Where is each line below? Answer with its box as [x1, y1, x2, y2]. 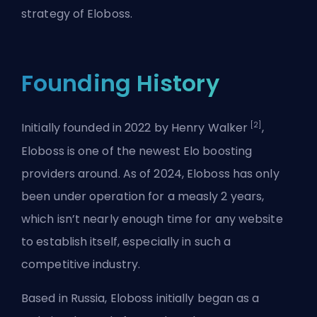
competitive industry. [21, 255, 141, 272]
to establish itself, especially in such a [21, 233, 231, 250]
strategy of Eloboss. [21, 6, 132, 23]
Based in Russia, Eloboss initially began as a [21, 289, 260, 306]
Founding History [21, 67, 219, 100]
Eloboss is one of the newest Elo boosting [21, 142, 253, 159]
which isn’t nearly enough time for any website [21, 210, 283, 227]
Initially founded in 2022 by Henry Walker [21, 120, 251, 137]
